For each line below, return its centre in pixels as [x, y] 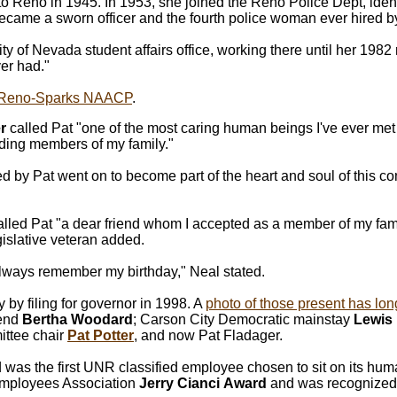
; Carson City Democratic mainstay [243, 319]
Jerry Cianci [179, 383]
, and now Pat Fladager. [208, 335]
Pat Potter [101, 335]
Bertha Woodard [78, 319]
